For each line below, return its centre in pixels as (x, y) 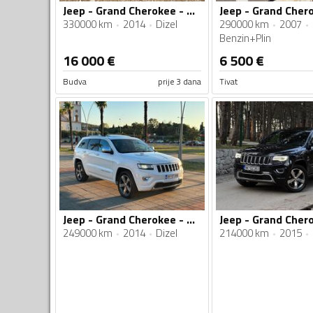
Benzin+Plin (245, 38)
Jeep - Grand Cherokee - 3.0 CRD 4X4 (191, 220)
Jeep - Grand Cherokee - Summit (191, 11)
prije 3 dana (179, 82)
